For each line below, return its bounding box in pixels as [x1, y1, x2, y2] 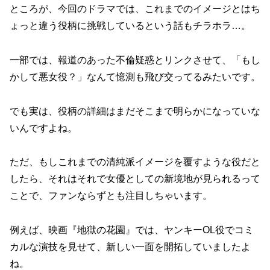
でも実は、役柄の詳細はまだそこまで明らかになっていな [10, 105, 260, 116]
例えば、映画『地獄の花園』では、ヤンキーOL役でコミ [10, 225, 254, 236]
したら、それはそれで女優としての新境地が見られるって [10, 174, 260, 184]
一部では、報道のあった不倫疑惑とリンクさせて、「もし [10, 54, 260, 65]
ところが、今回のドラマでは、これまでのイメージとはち [10, 4, 260, 14]
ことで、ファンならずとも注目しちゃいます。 [10, 190, 212, 201]
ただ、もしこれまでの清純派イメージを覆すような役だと [10, 157, 260, 168]
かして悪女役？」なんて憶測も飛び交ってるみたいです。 [10, 71, 260, 82]
